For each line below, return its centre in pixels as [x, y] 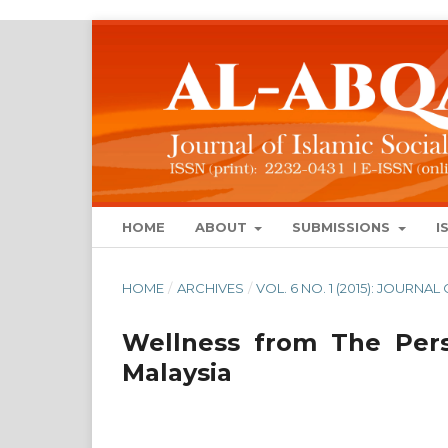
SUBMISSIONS [343, 227]
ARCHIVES [210, 288]
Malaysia [177, 373]
